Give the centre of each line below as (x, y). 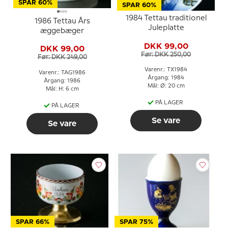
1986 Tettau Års (62, 21)
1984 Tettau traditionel (166, 18)
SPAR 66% (33, 222)
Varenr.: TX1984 (166, 70)
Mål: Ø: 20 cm (166, 86)
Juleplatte (166, 28)
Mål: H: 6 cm (62, 89)
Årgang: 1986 (62, 81)
